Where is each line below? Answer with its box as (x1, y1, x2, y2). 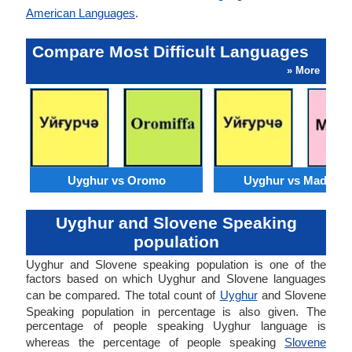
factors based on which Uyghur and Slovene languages (26, 272, 326, 285)
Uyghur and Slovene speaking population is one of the (26, 258, 326, 271)
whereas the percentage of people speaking (26, 335, 284, 349)
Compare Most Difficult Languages (32, 42, 309, 60)
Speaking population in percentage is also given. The (26, 305, 326, 318)
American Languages (26, 6, 135, 20)
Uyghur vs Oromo (67, 173, 166, 187)
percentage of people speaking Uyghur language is (26, 319, 326, 332)
